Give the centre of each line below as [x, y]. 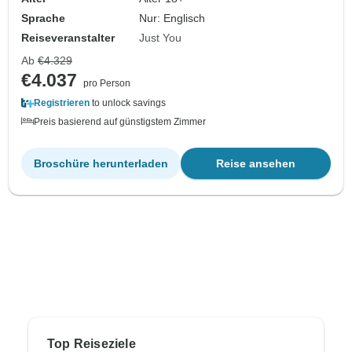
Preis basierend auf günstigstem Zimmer [120, 122]
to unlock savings [128, 103]
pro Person [107, 84]
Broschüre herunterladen [101, 164]
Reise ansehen [256, 164]
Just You [161, 38]
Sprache [43, 18]
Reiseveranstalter [68, 38]
